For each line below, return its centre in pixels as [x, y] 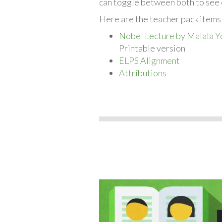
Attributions [142, 73]
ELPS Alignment [149, 60]
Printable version [152, 48]
